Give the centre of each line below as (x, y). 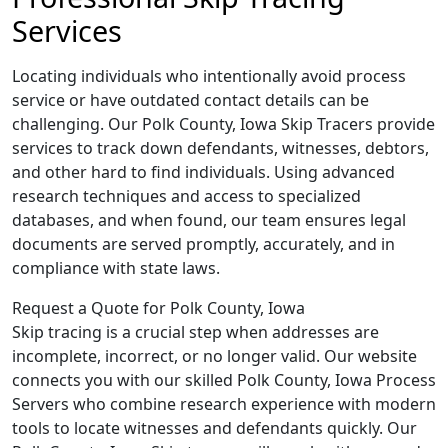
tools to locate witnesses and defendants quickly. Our (214, 428)
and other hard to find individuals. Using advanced (203, 172)
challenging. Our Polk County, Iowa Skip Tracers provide (223, 124)
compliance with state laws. (116, 268)
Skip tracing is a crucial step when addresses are (195, 332)
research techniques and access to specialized (186, 196)
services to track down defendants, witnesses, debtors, (220, 148)
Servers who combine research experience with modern (224, 404)
